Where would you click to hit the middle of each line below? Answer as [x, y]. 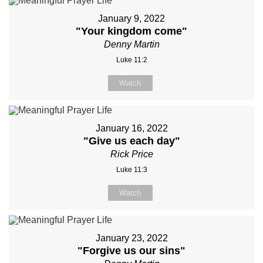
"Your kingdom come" [131, 31]
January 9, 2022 [131, 18]
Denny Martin [131, 44]
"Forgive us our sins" [131, 250]
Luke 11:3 [131, 169]
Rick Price [131, 154]
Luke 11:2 [131, 60]
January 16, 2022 [131, 128]
